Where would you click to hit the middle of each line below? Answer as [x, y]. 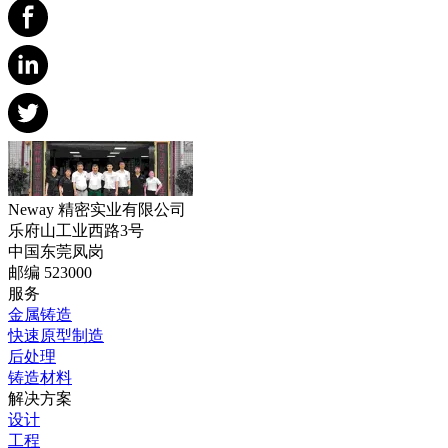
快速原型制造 [56, 335]
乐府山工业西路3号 [76, 230]
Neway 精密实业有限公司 [97, 209]
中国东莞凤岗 [56, 251]
